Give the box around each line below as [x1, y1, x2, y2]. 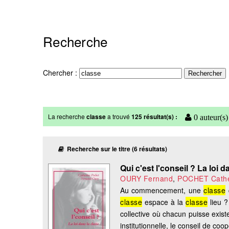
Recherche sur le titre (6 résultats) [64, 144, 167, 154]
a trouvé [106, 112, 131, 121]
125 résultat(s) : [131, 112, 177, 122]
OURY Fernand [120, 173, 173, 184]
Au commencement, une [120, 185, 204, 196]
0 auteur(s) [192, 113, 228, 122]
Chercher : [43, 67, 79, 78]
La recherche [48, 112, 86, 121]
